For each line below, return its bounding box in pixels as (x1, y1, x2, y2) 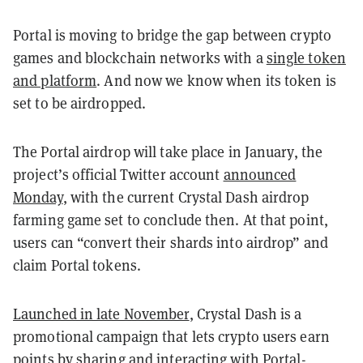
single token (266, 48, 346, 67)
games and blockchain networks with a (13, 48, 267, 67)
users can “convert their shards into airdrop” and (13, 233, 328, 252)
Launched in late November (13, 304, 190, 323)
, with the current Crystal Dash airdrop (62, 187, 310, 207)
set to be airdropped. (13, 93, 147, 113)
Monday (13, 187, 63, 207)
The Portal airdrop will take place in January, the (13, 142, 323, 161)
